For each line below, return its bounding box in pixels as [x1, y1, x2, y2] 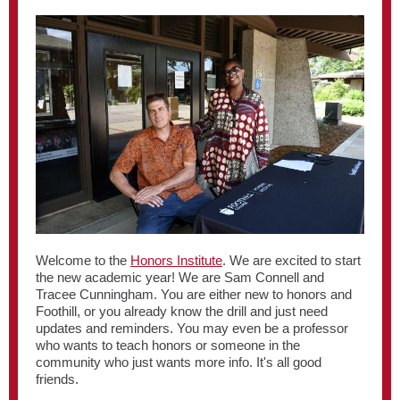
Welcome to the [36, 253, 130, 268]
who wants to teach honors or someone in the [36, 337, 300, 353]
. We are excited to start [222, 253, 361, 268]
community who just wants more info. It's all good [36, 354, 321, 370]
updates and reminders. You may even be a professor [36, 321, 348, 336]
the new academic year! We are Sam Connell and [36, 270, 324, 285]
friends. [36, 371, 79, 387]
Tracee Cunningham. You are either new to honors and [36, 287, 352, 302]
